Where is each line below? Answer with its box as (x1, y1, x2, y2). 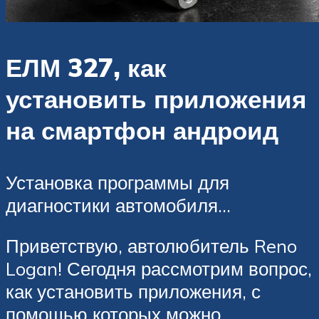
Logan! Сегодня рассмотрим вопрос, (6, 257, 312, 281)
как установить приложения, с (6, 280, 261, 303)
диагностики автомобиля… (6, 193, 231, 216)
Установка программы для (6, 170, 229, 194)
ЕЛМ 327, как (6, 51, 167, 83)
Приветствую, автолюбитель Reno (6, 234, 297, 258)
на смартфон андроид (6, 114, 278, 146)
